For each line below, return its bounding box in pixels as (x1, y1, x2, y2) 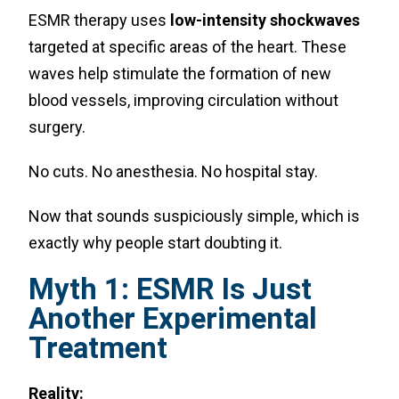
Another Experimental (28, 301, 318, 336)
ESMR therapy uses (28, 11, 171, 29)
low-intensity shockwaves (170, 11, 361, 29)
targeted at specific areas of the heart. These (28, 37, 347, 56)
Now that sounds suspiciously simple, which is (28, 207, 361, 225)
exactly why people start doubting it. (28, 233, 283, 252)
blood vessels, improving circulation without (28, 91, 339, 110)
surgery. (28, 118, 86, 136)
